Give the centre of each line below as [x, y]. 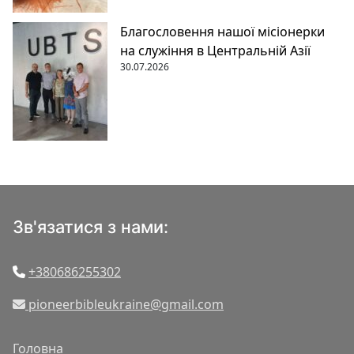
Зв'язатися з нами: [90, 226]
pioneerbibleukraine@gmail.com [124, 305]
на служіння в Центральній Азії [215, 50]
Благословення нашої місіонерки [222, 31]
